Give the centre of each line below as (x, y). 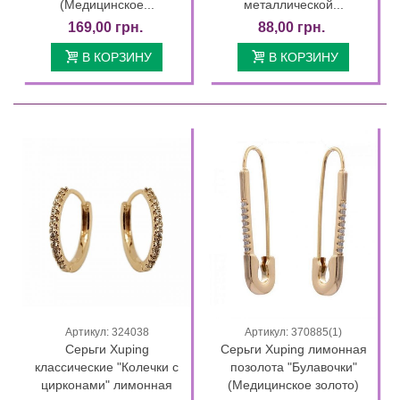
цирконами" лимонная (107, 384)
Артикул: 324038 (107, 332)
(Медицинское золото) (293, 384)
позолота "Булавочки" (293, 367)
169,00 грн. (105, 28)
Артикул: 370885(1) (293, 332)
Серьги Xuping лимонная (293, 349)
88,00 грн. (292, 28)
